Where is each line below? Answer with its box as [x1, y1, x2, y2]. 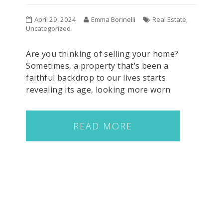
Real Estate [152, 15, 187, 24]
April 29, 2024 [34, 15, 77, 24]
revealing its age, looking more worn [26, 84, 171, 96]
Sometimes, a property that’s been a [26, 60, 169, 72]
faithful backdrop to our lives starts [26, 72, 166, 84]
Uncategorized [26, 24, 71, 33]
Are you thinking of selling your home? [26, 48, 179, 60]
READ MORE [73, 120, 133, 132]
